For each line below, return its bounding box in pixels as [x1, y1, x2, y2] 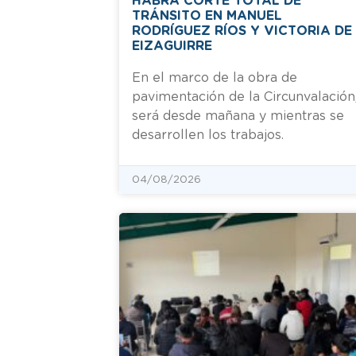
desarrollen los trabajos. [132, 128, 284, 141]
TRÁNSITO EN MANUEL [132, 9, 282, 22]
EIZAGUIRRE [132, 39, 212, 52]
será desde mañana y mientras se [132, 109, 344, 122]
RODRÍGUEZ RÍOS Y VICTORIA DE [132, 24, 352, 37]
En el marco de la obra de [132, 71, 297, 84]
